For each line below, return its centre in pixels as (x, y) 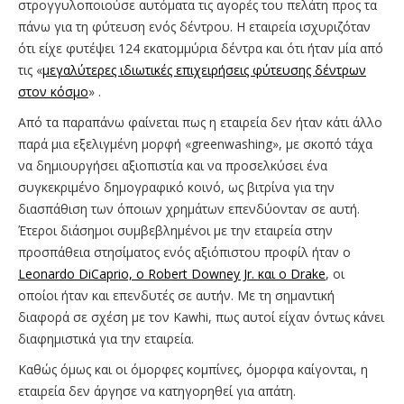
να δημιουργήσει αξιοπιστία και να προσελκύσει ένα (173, 166)
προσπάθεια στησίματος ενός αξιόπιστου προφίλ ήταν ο (184, 252)
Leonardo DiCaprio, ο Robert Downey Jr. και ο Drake (172, 274)
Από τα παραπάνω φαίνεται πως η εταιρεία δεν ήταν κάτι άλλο (200, 123)
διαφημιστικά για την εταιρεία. (106, 339)
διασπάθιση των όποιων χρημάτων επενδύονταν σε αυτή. (189, 209)
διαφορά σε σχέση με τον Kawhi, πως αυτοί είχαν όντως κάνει (201, 317)
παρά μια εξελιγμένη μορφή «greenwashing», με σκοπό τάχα (195, 144)
